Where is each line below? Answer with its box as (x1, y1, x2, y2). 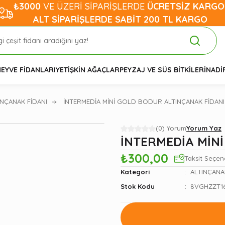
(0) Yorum (156, 124, 186, 132)
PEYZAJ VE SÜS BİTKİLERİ (120, 65, 206, 74)
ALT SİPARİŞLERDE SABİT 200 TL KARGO (33, 14, 207, 25)
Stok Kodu (121, 182, 155, 190)
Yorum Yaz (186, 124, 221, 132)
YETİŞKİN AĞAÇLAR (56, 65, 120, 74)
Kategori (121, 168, 150, 176)
